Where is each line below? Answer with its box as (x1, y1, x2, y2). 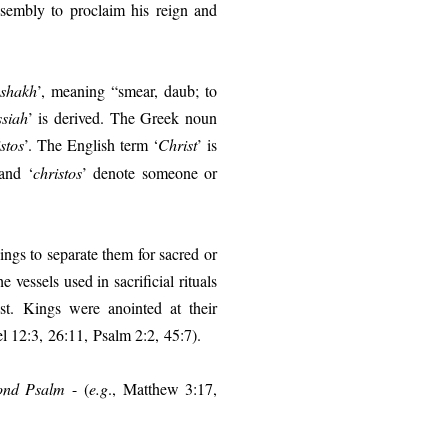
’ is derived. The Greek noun (27, 107, 217, 128)
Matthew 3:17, (122, 378, 217, 399)
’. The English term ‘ (24, 134, 159, 155)
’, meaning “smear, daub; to (36, 80, 218, 101)
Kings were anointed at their (23, 297, 218, 318)
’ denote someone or (81, 162, 217, 183)
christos (32, 162, 82, 183)
